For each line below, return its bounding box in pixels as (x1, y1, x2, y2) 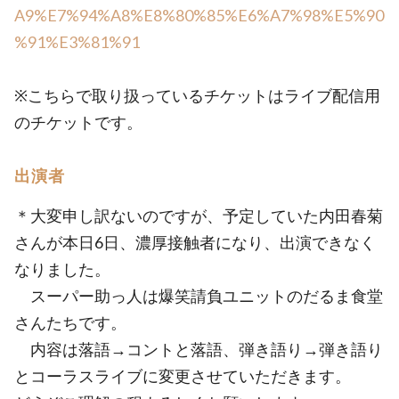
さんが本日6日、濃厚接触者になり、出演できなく (14, 232, 376, 252)
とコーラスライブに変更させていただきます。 (14, 366, 351, 386)
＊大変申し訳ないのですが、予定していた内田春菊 (14, 206, 383, 225)
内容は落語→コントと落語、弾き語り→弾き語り (14, 339, 383, 359)
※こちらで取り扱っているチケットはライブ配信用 (14, 85, 380, 105)
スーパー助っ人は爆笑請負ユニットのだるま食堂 (14, 286, 383, 305)
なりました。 (14, 259, 110, 279)
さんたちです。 (14, 313, 126, 332)
